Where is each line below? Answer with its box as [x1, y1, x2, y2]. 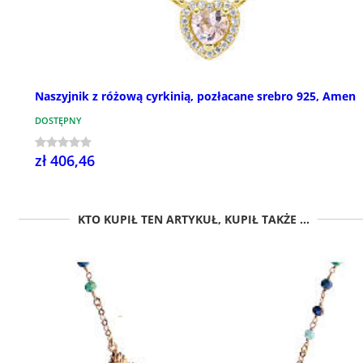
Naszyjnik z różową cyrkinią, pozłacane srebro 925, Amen [35, 88, 356, 105]
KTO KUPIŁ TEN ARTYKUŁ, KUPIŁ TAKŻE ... [78, 211, 310, 228]
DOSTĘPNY [35, 114, 82, 127]
